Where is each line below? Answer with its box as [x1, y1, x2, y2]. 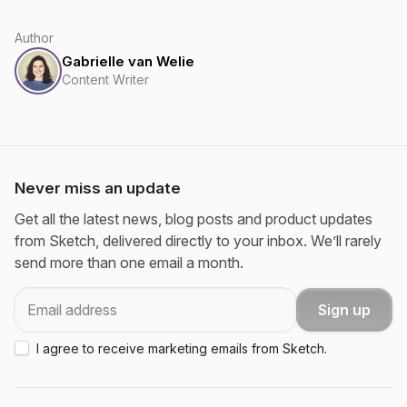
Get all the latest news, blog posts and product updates [15, 210, 372, 228]
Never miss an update [15, 179, 181, 197]
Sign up [318, 300, 371, 319]
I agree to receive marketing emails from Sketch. [36, 341, 327, 356]
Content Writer [62, 71, 149, 87]
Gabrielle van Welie [62, 52, 194, 70]
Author [15, 29, 54, 45]
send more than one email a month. [15, 253, 243, 272]
